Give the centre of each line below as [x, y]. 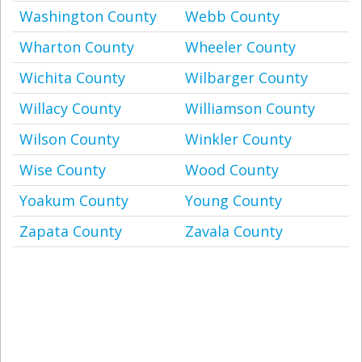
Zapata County [71, 231]
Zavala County [234, 231]
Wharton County [77, 47]
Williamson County [250, 108]
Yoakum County [74, 200]
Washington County [88, 16]
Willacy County [70, 108]
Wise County [63, 170]
